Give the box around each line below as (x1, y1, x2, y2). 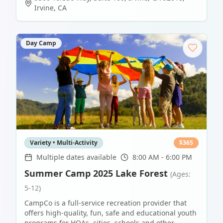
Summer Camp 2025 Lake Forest (24, 167, 168, 180)
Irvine (34, 3, 54, 13)
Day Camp (26, 39, 56, 48)
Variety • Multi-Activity (30, 138, 98, 147)
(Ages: (170, 169, 191, 179)
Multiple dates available (36, 152, 116, 162)
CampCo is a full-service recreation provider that (24, 198, 187, 208)
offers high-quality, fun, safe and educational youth (24, 208, 197, 218)
